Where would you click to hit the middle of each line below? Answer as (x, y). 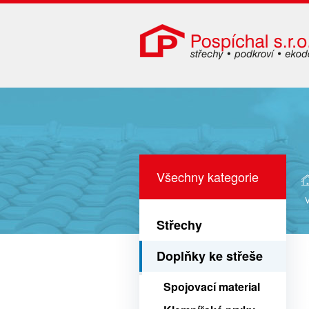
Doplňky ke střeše (210, 256)
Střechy (179, 225)
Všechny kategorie (208, 177)
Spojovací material (212, 287)
